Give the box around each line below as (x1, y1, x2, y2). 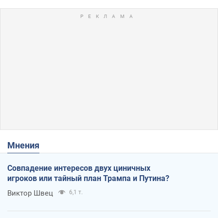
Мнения (15, 140, 39, 150)
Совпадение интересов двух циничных (7, 163, 150, 173)
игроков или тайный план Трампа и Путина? (7, 173, 169, 183)
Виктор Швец (7, 188, 53, 198)
